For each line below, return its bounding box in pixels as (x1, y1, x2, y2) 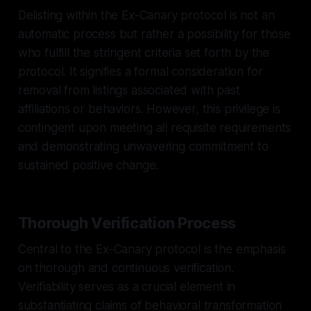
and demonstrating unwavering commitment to (17, 139, 269, 153)
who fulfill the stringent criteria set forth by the (17, 45, 270, 60)
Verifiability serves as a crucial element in (17, 279, 236, 294)
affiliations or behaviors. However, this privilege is (17, 101, 280, 116)
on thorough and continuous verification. (17, 260, 234, 275)
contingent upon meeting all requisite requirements (17, 120, 292, 135)
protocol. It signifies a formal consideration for (17, 64, 263, 78)
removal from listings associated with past (17, 83, 240, 97)
